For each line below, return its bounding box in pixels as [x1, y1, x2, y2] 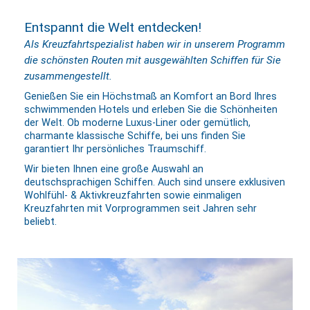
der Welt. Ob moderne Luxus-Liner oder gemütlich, [24, 117, 250, 129]
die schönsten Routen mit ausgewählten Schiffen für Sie [24, 54, 281, 67]
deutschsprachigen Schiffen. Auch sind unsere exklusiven [24, 176, 285, 189]
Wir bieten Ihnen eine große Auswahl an [24, 163, 203, 176]
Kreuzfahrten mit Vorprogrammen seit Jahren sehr [24, 203, 257, 215]
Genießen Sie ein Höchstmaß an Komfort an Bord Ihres [24, 91, 277, 103]
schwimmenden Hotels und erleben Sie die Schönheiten [24, 104, 277, 116]
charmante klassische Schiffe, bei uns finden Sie [24, 130, 246, 143]
